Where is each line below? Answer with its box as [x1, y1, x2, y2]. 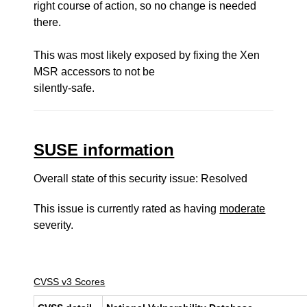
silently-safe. [34, 82, 95, 94]
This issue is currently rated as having [34, 203, 220, 214]
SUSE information [34, 140, 175, 159]
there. [34, 16, 62, 28]
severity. [34, 219, 74, 231]
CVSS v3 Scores [34, 276, 106, 287]
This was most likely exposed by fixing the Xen [34, 49, 260, 61]
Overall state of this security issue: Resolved [34, 173, 248, 184]
